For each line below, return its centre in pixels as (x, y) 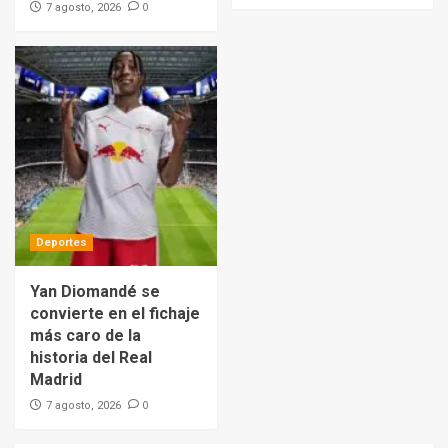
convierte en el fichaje (115, 313)
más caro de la (85, 335)
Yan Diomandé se (95, 291)
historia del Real (91, 357)
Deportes (61, 242)
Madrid (56, 379)
